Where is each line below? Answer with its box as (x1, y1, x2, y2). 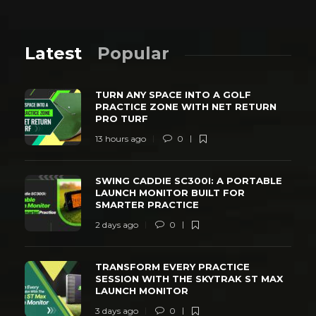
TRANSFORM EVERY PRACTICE (95, 260, 250, 272)
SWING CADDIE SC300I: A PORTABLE (95, 174, 282, 186)
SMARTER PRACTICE (95, 198, 202, 210)
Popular (97, 42, 169, 63)
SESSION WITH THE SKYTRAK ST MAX (95, 272, 283, 284)
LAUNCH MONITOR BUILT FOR (95, 186, 245, 198)
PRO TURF (95, 112, 151, 124)
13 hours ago (95, 133, 146, 144)
